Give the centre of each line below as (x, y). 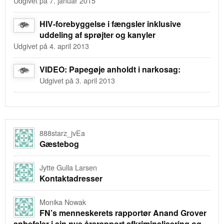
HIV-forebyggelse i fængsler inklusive (110, 23)
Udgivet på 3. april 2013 (77, 80)
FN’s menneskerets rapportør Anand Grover (123, 212)
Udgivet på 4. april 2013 (51, 45)
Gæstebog (59, 143)
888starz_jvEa (62, 132)
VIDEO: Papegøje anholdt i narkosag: (110, 69)
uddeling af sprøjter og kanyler (97, 34)
